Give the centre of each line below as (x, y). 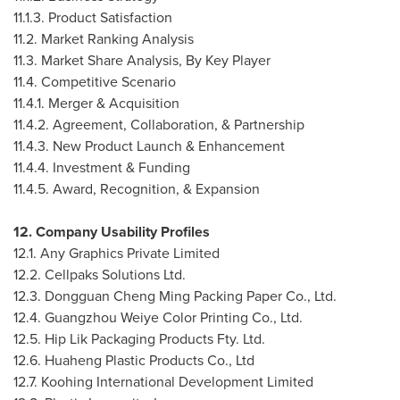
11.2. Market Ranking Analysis (104, 39)
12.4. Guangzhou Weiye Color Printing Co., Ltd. (158, 317)
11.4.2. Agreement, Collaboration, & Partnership (159, 125)
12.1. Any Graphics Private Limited (117, 253)
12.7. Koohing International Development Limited (163, 382)
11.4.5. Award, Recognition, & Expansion (137, 189)
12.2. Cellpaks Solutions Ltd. (100, 275)
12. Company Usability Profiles (112, 232)
